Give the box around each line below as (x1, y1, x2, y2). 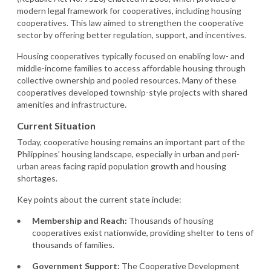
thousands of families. (32, 239, 114, 250)
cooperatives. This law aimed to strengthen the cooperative (17, 17, 244, 28)
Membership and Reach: (32, 215, 127, 226)
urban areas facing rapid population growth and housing (17, 160, 226, 171)
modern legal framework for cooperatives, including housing (17, 5, 241, 16)
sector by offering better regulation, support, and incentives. (17, 29, 246, 40)
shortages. (17, 172, 57, 183)
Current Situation (17, 119, 96, 131)
